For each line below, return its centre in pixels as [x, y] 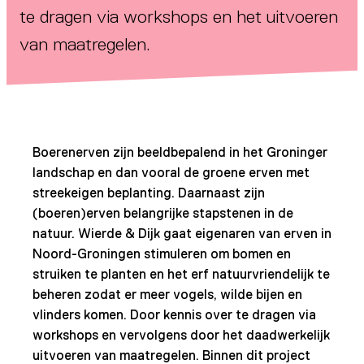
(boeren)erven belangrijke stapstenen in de [163, 213]
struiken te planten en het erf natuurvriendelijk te [181, 274]
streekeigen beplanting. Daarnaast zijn [149, 193]
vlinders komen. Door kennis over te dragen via [174, 315]
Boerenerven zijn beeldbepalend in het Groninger [180, 152]
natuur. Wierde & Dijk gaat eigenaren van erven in [182, 234]
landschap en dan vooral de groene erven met [171, 173]
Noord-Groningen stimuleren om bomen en [162, 254]
